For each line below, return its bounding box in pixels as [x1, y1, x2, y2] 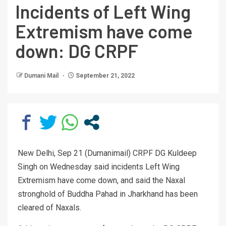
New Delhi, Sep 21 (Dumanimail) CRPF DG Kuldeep [18, 148, 197, 158]
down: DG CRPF [15, 40, 138, 62]
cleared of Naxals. [18, 203, 81, 213]
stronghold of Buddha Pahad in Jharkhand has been [18, 189, 198, 199]
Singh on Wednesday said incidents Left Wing [18, 162, 180, 172]
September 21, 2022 [74, 72, 135, 80]
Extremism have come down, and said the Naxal [18, 176, 185, 186]
